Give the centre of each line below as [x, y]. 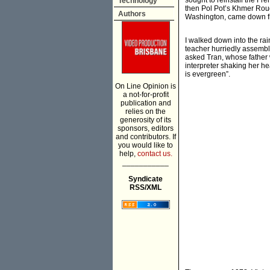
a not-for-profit [146, 95]
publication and [146, 103]
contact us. [155, 154]
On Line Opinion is [146, 86]
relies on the [146, 111]
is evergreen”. [208, 74]
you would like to [146, 145]
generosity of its [146, 120]
